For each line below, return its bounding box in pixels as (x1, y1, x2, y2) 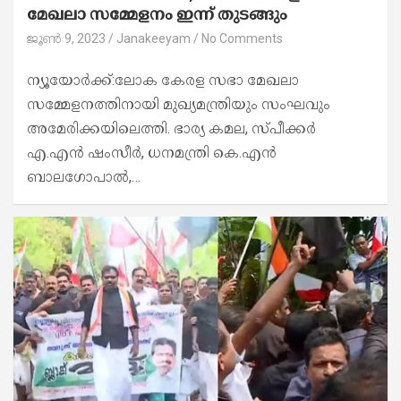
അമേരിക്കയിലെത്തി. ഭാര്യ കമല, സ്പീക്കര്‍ (27, 119, 316, 137)
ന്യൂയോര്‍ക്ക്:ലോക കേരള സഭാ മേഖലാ (27, 71, 299, 89)
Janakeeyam (116, 30, 191, 46)
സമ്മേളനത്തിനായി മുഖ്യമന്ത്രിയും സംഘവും (27, 95, 330, 113)
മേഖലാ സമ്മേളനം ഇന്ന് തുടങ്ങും (27, 4, 287, 23)
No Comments (201, 30, 283, 46)
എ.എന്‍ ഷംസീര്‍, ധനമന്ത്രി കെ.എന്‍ (27, 143, 277, 161)
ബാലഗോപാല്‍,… (27, 167, 141, 185)
